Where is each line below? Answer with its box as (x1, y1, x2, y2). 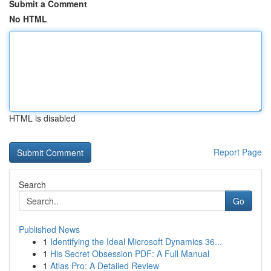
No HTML (9, 13, 47, 25)
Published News (19, 223, 80, 235)
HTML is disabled (9, 112, 76, 124)
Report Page (214, 146, 262, 158)
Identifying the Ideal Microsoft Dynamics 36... (50, 235, 222, 247)
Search (19, 178, 46, 191)
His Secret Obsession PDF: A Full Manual (50, 247, 209, 260)
